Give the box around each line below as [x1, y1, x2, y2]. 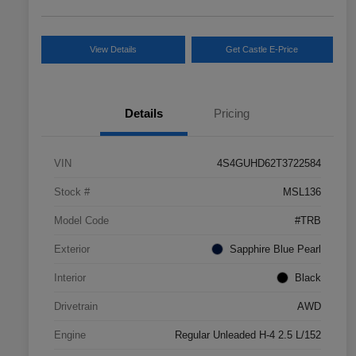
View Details [89, 44, 137, 54]
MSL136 [283, 185, 321, 198]
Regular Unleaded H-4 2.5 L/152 [175, 328, 321, 341]
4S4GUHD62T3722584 [217, 157, 321, 169]
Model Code [54, 214, 109, 226]
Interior [54, 271, 86, 284]
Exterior [54, 242, 90, 255]
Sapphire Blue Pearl [230, 242, 321, 255]
